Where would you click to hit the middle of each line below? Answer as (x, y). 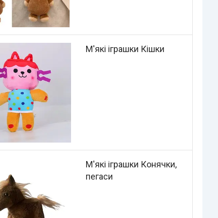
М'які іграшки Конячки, (131, 164)
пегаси (99, 176)
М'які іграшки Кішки (125, 49)
